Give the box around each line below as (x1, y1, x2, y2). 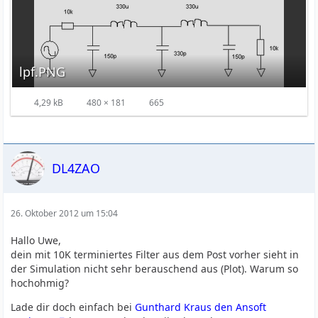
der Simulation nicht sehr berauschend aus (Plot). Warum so (11, 262, 299, 275)
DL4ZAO (52, 159, 101, 177)
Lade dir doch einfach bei (11, 300, 136, 314)
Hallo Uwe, (11, 234, 62, 247)
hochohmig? (11, 276, 70, 290)
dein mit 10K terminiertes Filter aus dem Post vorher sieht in (11, 248, 300, 261)
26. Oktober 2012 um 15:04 (11, 207, 119, 219)
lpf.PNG (19, 63, 66, 80)
